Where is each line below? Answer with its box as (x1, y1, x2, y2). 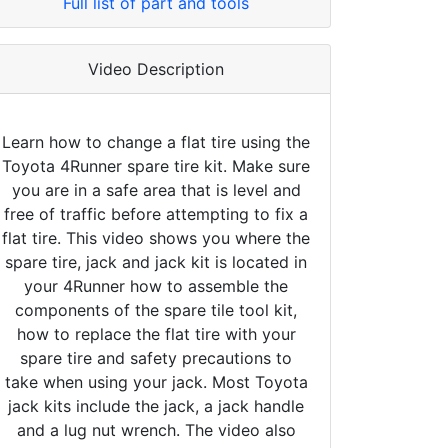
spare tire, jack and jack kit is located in (5, 251, 307, 272)
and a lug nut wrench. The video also (16, 419, 296, 440)
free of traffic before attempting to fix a (4, 203, 308, 224)
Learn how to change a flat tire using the (2, 131, 310, 152)
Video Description (88, 58, 224, 79)
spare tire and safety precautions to (20, 347, 292, 368)
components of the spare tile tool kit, (15, 299, 297, 320)
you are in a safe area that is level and (11, 179, 301, 200)
